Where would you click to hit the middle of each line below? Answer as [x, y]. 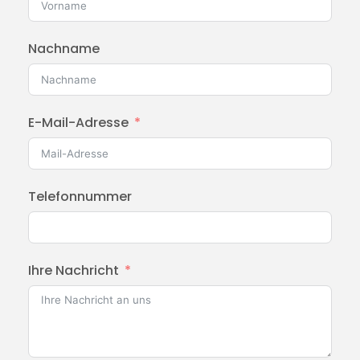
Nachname [64, 49]
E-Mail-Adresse [78, 123]
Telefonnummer [80, 197]
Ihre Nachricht [74, 271]
